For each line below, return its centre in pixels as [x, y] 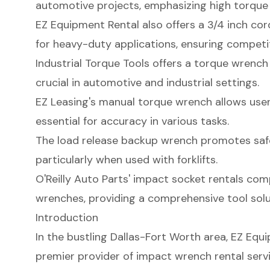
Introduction [67, 217]
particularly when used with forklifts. [126, 159]
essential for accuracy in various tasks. [132, 121]
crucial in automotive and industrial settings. [147, 82]
